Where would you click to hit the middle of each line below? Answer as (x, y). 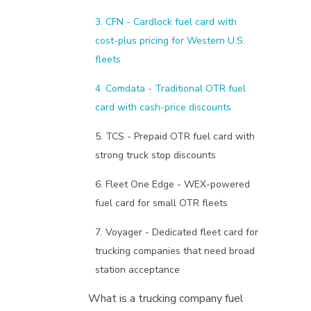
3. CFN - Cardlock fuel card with (166, 22)
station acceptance (137, 270)
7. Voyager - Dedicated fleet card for (177, 233)
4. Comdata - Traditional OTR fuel (170, 89)
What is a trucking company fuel (166, 299)
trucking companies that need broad (175, 251)
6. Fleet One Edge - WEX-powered (173, 185)
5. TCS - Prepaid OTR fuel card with (175, 137)
